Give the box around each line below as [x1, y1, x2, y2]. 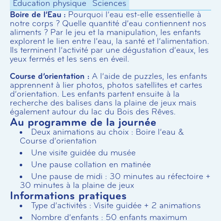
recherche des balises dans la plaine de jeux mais [10, 98, 196, 108]
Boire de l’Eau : [10, 9, 66, 20]
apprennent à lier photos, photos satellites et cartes [10, 80, 202, 90]
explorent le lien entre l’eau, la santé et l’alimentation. [10, 36, 209, 46]
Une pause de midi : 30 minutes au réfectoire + [31, 171, 211, 182]
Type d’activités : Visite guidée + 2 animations [31, 200, 201, 211]
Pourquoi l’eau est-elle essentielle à [66, 9, 201, 20]
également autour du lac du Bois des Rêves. [10, 107, 176, 117]
